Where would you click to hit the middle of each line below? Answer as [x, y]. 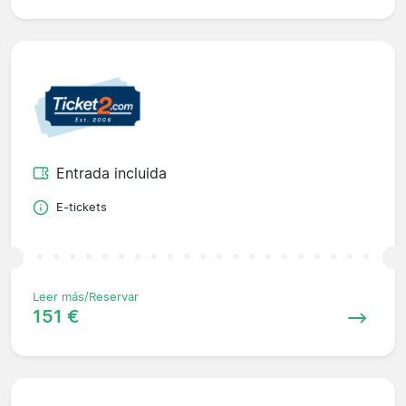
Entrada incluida [111, 174]
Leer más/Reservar [86, 297]
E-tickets [82, 208]
